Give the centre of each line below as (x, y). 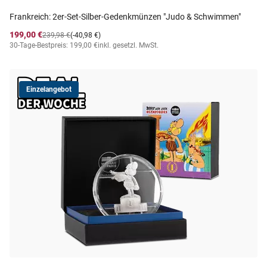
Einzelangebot (49, 89)
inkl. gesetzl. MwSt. (128, 45)
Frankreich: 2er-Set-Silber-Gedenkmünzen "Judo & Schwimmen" (125, 17)
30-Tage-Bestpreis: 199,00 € (54, 45)
